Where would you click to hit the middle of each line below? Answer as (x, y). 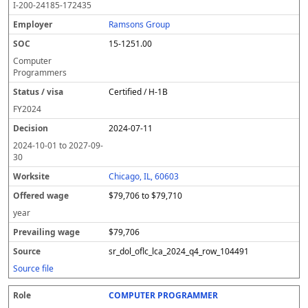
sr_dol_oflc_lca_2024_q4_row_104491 (179, 251)
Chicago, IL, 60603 (144, 176)
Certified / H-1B (139, 92)
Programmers (40, 73)
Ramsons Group (140, 24)
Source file (33, 268)
